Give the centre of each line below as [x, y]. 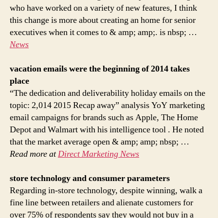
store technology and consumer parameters [90, 178]
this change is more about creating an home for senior [103, 20]
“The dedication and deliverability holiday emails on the [108, 93]
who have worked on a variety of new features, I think [103, 8]
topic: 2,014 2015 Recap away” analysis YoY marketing [107, 105]
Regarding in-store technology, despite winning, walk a [106, 190]
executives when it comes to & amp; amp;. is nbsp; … [103, 32]
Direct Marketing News [99, 154]
